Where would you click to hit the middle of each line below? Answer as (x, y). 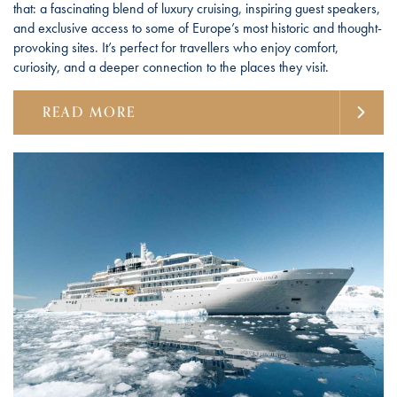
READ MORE (89, 113)
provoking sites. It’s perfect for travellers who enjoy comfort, (176, 48)
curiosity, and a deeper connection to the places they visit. (171, 67)
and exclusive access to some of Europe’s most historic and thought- (198, 28)
